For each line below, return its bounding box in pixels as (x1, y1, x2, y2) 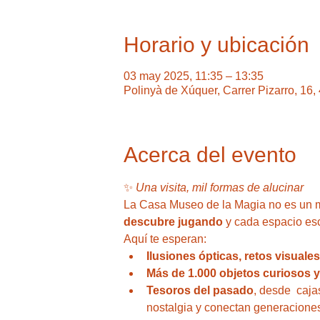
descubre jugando (123, 216, 223, 228)
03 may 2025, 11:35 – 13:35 (123, 70, 264, 82)
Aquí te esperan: (123, 233, 209, 245)
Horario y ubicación (123, 33, 309, 56)
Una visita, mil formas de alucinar (135, 181, 304, 194)
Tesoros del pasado (146, 284, 254, 296)
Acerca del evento (123, 143, 296, 166)
